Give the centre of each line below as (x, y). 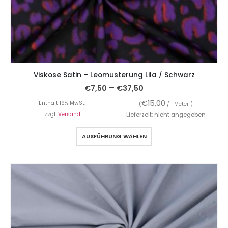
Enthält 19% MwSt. (62, 103)
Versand (69, 114)
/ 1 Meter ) (179, 104)
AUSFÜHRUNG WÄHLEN (114, 136)
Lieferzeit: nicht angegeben (166, 114)
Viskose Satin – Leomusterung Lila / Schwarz (114, 75)
